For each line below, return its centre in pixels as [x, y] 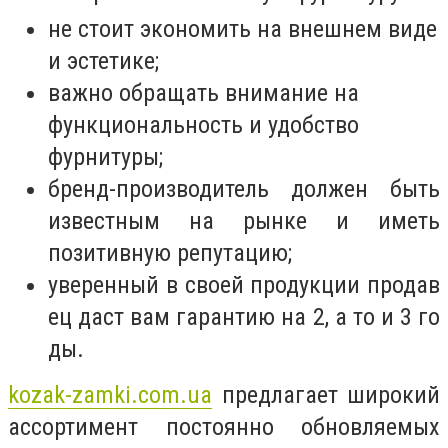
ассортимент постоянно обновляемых [224, 426]
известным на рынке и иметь [244, 220]
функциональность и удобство [203, 124]
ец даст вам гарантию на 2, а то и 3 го [244, 316]
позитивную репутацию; [170, 252]
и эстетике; [103, 60]
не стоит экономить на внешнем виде [242, 28]
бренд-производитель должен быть [244, 188]
